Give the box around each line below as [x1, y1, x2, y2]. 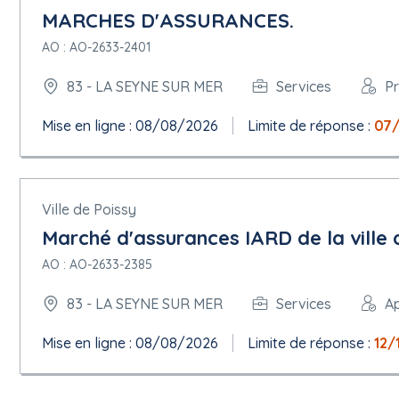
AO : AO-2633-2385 [42, 256, 152, 273]
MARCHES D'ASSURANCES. [42, 8, 294, 33]
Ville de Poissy [42, 200, 136, 218]
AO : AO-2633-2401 [42, 39, 151, 55]
